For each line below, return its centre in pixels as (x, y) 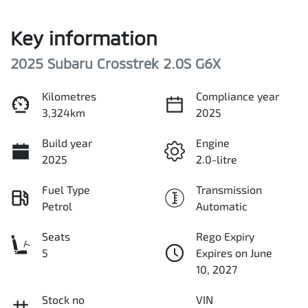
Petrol (57, 206)
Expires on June (234, 253)
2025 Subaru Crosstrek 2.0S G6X (115, 64)
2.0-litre (217, 159)
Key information (84, 38)
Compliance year (238, 96)
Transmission (229, 190)
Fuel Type (66, 190)
